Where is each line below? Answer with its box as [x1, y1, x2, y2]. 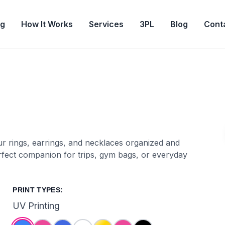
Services [89, 19, 124, 29]
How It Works [21, 19, 73, 29]
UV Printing [13, 200, 60, 211]
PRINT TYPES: [13, 186, 63, 194]
